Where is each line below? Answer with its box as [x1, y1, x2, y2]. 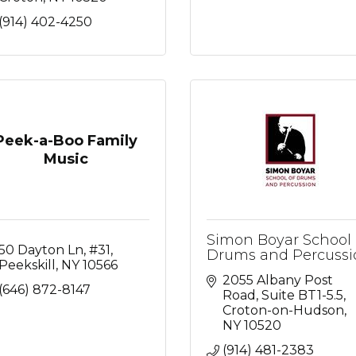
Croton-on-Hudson [222, 303, 344, 318]
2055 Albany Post [222, 273, 333, 288]
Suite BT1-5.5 [261, 288, 343, 303]
